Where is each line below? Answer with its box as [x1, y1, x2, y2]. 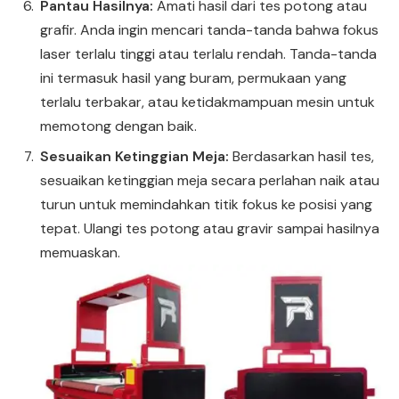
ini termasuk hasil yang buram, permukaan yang [40, 68, 346, 87]
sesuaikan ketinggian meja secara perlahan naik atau [40, 170, 379, 190]
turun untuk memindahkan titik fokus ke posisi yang [40, 194, 372, 214]
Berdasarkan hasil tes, [232, 146, 374, 166]
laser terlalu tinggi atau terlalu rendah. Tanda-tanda [40, 44, 377, 63]
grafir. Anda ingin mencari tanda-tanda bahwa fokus [40, 20, 379, 39]
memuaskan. [40, 242, 120, 262]
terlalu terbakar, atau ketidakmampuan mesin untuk [40, 92, 375, 111]
